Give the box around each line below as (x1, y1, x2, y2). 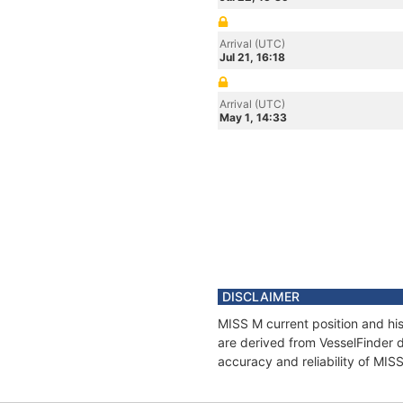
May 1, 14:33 (219, 111, 287, 124)
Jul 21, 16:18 (219, 50, 285, 64)
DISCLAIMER (222, 289, 300, 304)
